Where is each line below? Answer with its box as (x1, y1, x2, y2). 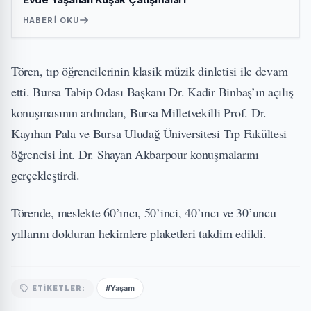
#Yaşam (106, 283, 135, 293)
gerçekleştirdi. (11, 167, 80, 183)
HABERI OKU (23, 15, 79, 25)
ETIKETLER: (32, 283, 85, 292)
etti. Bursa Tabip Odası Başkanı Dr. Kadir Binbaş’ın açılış (11, 83, 294, 100)
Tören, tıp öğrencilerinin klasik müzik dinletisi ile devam (11, 62, 288, 79)
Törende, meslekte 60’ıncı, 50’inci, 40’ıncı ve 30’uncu (11, 204, 276, 221)
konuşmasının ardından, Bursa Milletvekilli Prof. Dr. (11, 104, 267, 121)
